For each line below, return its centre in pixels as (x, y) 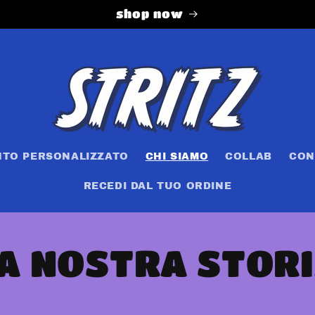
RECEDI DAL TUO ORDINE (157, 186)
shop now (149, 14)
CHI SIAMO (177, 156)
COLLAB (249, 156)
